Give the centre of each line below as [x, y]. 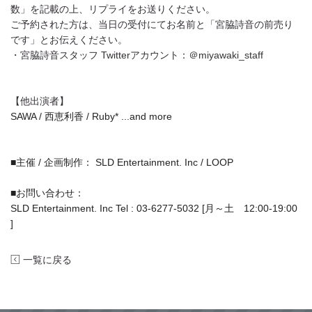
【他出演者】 [40, 101]
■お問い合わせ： [47, 193]
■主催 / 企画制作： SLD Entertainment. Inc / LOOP [122, 162]
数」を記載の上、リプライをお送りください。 [113, 9]
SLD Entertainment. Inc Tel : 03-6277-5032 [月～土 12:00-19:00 [154, 208]
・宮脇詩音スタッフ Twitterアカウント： [100, 55]
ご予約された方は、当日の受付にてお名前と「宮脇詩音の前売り [152, 24]
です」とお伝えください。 [69, 40]
